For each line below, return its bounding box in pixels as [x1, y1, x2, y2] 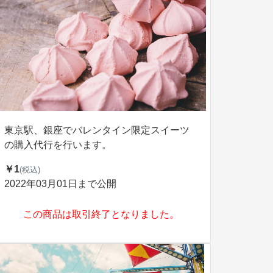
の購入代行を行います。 [4, 140, 112, 150]
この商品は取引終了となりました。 [23, 209, 179, 219]
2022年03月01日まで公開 [4, 179, 116, 189]
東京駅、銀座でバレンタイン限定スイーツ [4, 125, 190, 135]
